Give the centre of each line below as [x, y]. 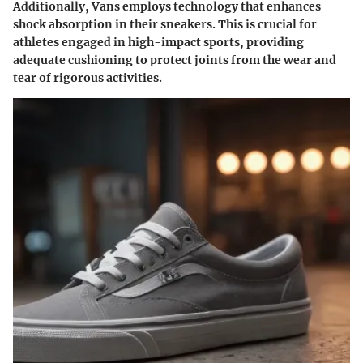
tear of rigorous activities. [88, 77]
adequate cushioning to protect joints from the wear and [175, 60]
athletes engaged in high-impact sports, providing [158, 42]
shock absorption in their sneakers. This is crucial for [165, 24]
